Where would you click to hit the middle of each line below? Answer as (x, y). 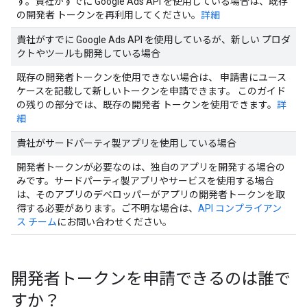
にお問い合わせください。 (114, 222)
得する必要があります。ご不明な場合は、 (107, 208)
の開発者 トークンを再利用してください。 (109, 15)
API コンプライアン (240, 208)
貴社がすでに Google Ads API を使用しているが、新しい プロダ (153, 40)
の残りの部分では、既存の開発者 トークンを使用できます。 (147, 105)
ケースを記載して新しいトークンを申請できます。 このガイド (151, 91)
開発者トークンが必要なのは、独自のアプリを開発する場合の (151, 167)
